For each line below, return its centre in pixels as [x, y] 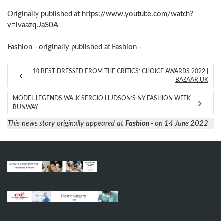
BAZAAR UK [192, 80]
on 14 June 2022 [182, 124]
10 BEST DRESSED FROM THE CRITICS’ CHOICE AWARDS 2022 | [120, 71]
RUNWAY [26, 107]
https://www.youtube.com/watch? [138, 14]
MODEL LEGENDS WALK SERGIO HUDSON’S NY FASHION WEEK [102, 98]
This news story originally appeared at [66, 124]
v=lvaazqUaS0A [33, 25]
